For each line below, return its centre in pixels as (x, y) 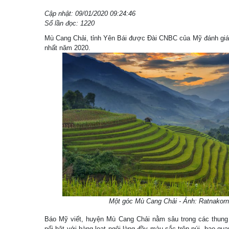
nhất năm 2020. (67, 48)
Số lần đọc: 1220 (70, 23)
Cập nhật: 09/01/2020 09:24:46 (90, 14)
